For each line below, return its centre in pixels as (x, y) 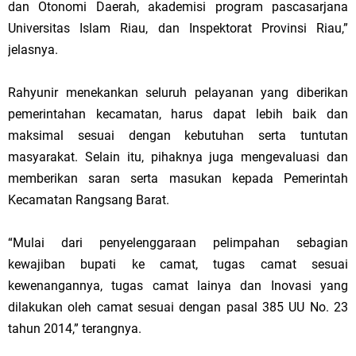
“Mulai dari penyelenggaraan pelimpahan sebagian (178, 243)
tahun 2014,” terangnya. (76, 329)
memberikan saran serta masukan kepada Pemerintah (178, 179)
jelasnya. (33, 50)
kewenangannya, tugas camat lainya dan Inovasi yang (178, 286)
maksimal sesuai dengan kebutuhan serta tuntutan (178, 136)
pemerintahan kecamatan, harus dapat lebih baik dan (178, 114)
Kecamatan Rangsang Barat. (89, 200)
